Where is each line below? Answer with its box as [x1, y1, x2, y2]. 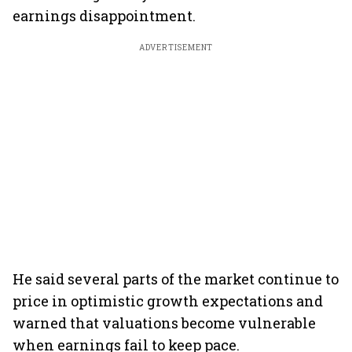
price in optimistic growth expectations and [13, 291, 323, 310]
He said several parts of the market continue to [13, 269, 339, 288]
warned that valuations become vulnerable [13, 313, 316, 332]
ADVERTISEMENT [138, 42, 214, 53]
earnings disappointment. [13, 6, 196, 25]
